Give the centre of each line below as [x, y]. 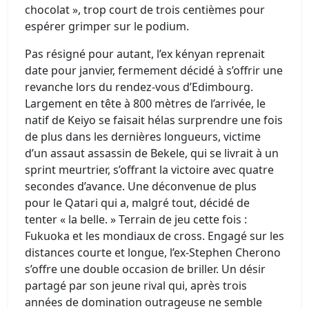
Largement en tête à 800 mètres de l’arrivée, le [145, 103]
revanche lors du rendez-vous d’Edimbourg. [139, 87]
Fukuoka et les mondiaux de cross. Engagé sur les [154, 236]
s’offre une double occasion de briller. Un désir [145, 269]
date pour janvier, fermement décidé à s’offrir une [154, 70]
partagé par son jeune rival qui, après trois [136, 286]
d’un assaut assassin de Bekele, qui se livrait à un [152, 153]
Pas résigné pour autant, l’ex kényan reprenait [145, 54]
